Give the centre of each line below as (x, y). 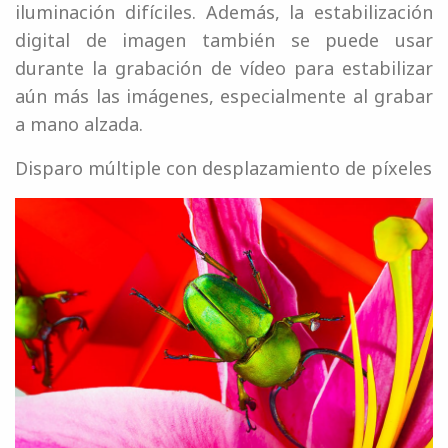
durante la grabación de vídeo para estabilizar (224, 67)
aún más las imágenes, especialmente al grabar (224, 95)
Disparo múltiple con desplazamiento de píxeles (223, 167)
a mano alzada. (79, 123)
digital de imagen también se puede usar (224, 39)
